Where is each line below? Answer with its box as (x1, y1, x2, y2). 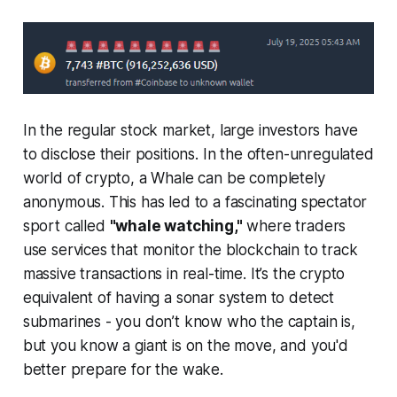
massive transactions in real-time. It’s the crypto (22, 264, 346, 283)
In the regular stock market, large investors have (22, 121, 358, 139)
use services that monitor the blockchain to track (22, 240, 358, 259)
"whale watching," (109, 216, 243, 235)
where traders (242, 216, 346, 235)
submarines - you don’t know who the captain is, (22, 312, 355, 331)
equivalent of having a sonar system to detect (22, 288, 335, 307)
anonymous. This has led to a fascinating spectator (22, 192, 368, 211)
